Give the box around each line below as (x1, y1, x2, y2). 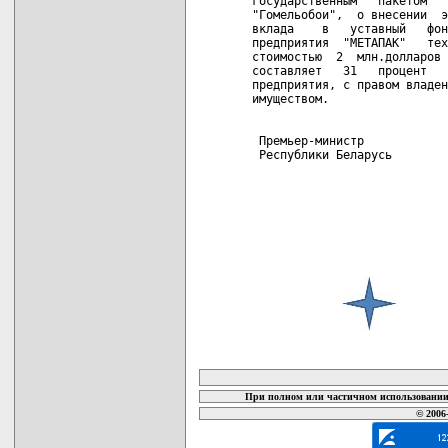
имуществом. (252, 91, 329, 106)
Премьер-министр (252, 133, 364, 148)
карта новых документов (199, 345, 391, 366)
